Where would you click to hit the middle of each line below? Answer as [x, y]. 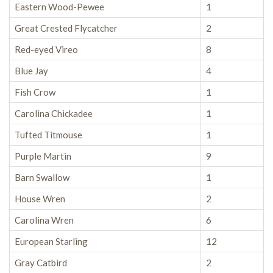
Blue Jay [31, 71]
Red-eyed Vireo [46, 49]
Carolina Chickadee [54, 113]
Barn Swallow [42, 177]
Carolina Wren [44, 220]
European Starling [51, 241]
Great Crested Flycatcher [66, 28]
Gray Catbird [41, 263]
